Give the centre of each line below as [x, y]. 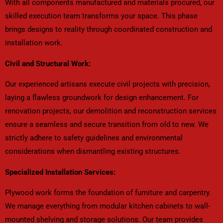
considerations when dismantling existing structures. [93, 152]
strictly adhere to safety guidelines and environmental [94, 138]
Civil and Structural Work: [48, 63]
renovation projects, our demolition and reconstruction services [111, 111]
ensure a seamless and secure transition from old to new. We [107, 125]
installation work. [34, 43]
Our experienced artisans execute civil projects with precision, [108, 84]
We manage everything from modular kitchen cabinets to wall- [108, 206]
